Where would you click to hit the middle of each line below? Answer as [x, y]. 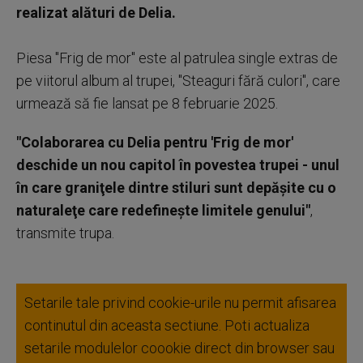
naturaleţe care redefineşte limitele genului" [163, 210]
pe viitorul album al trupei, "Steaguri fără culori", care [178, 80]
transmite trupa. [65, 233]
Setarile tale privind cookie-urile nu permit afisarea [180, 302]
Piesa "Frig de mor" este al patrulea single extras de [177, 58]
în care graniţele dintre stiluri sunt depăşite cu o [176, 187]
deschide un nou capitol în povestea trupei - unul [178, 164]
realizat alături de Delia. [96, 12]
